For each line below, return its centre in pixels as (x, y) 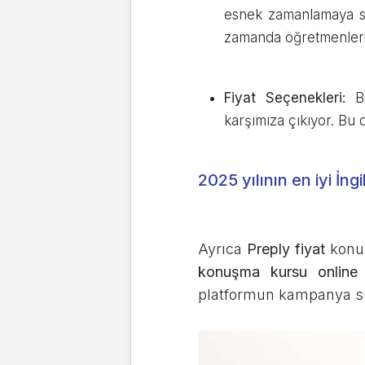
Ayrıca (222, 249)
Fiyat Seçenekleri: (285, 98)
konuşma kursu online (278, 272)
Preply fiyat (286, 249)
